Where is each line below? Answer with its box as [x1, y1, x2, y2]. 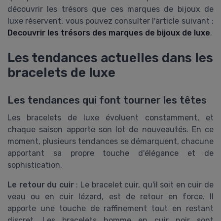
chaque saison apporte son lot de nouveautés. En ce [7, 124, 214, 134]
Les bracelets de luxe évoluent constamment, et [7, 112, 214, 122]
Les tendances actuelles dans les [7, 50, 213, 65]
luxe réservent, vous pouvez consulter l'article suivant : [7, 16, 214, 26]
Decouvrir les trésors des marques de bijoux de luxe [7, 28, 210, 38]
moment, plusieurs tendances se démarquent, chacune [7, 136, 214, 146]
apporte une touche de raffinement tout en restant [7, 203, 214, 213]
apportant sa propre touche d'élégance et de [7, 148, 214, 158]
